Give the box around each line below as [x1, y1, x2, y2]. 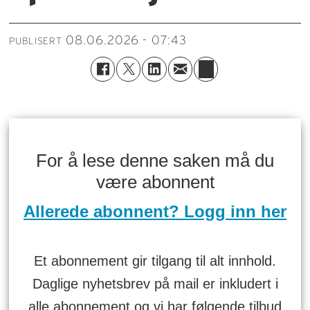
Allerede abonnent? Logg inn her [24, 201, 286, 221]
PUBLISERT [9, 35, 62, 47]
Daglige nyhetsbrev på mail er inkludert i [32, 275, 278, 291]
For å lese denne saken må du [36, 150, 274, 170]
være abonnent [95, 172, 215, 192]
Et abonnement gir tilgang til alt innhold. [34, 253, 276, 268]
